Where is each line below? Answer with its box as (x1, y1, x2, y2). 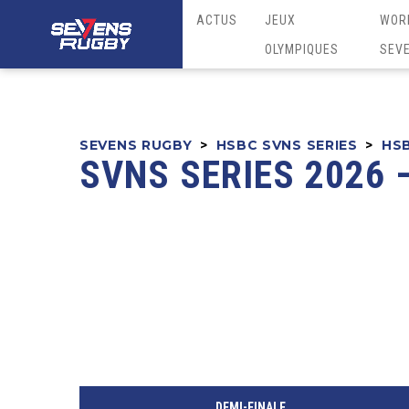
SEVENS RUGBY (79, 137, 193, 153)
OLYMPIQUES (265, 41, 339, 57)
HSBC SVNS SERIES (215, 137, 358, 153)
